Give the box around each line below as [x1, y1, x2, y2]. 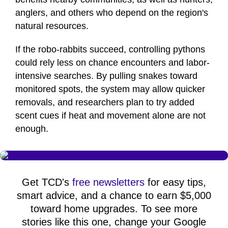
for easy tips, [145, 177, 206, 188]
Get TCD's [22, 177, 72, 188]
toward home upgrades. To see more [31, 203, 197, 215]
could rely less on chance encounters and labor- [15, 58, 210, 68]
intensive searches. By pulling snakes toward [15, 71, 197, 81]
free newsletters [72, 177, 145, 188]
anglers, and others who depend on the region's [15, 8, 208, 18]
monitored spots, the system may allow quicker [15, 84, 205, 95]
